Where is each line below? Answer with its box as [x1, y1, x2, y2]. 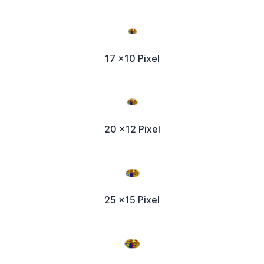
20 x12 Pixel [104, 123, 160, 136]
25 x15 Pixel [104, 194, 160, 206]
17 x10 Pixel [104, 52, 160, 65]
